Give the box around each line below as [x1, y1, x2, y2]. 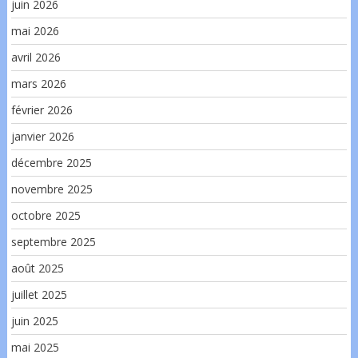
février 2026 [10, 101, 73, 117]
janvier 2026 [10, 128, 74, 144]
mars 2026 [10, 75, 66, 91]
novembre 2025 [10, 181, 93, 197]
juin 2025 [10, 312, 58, 328]
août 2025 [10, 260, 64, 276]
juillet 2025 [10, 286, 67, 302]
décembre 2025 [10, 154, 92, 170]
